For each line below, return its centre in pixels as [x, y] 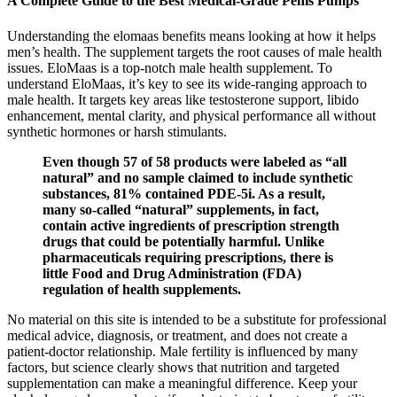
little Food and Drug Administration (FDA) [172, 273]
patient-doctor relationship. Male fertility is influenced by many [183, 351]
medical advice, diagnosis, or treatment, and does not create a [177, 335]
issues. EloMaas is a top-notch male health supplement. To [170, 67]
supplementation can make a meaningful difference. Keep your [182, 383]
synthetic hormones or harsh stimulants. [117, 131]
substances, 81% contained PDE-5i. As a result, [184, 193]
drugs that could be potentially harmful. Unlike [183, 241]
